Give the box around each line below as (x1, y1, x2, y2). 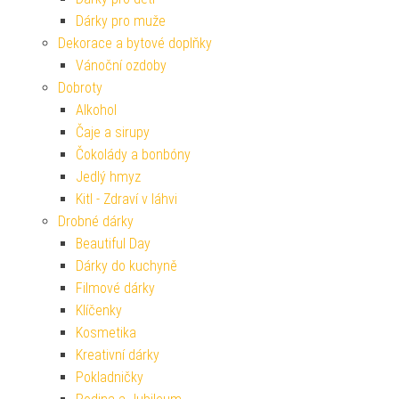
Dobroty (58, 79, 102, 97)
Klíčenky (76, 302, 122, 320)
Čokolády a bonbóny (76, 146, 191, 164)
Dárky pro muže (76, 12, 166, 30)
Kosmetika (76, 324, 136, 342)
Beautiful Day (76, 235, 151, 253)
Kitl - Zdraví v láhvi (76, 191, 177, 208)
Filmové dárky (76, 280, 155, 297)
